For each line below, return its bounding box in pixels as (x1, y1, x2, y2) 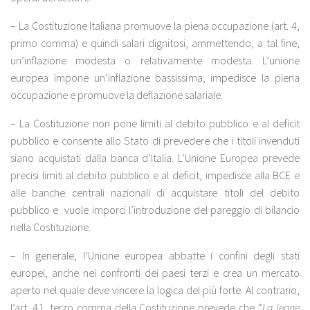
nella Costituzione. (10, 220, 91, 235)
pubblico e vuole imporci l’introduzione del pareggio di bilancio (10, 203, 300, 217)
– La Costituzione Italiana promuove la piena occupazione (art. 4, (10, 19, 300, 33)
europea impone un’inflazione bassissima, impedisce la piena (10, 71, 300, 85)
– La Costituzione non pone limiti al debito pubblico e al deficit (10, 116, 300, 131)
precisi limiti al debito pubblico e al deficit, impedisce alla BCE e (10, 168, 300, 183)
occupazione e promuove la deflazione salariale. (10, 88, 223, 102)
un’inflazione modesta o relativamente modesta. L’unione (10, 53, 300, 68)
